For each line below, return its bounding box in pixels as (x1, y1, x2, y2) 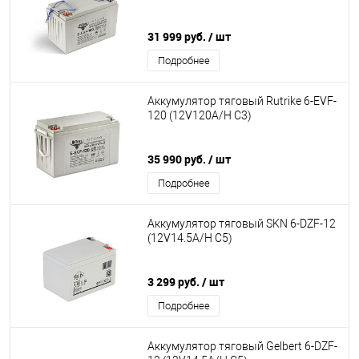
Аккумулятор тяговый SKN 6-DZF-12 (147, 217, 336, 231)
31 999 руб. (147, 29, 208, 44)
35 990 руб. (147, 151, 208, 167)
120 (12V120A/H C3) (147, 109, 252, 123)
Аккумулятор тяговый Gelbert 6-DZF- (147, 340, 337, 353)
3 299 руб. (147, 274, 202, 289)
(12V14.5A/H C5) (147, 232, 232, 245)
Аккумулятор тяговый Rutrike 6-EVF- (147, 95, 337, 108)
